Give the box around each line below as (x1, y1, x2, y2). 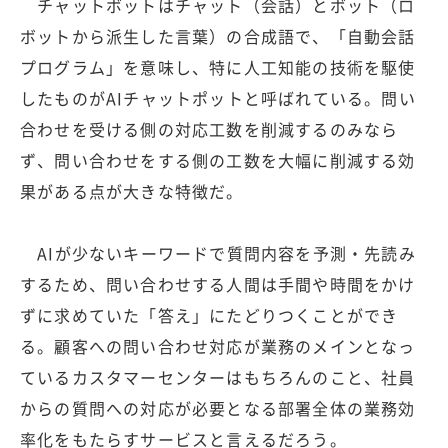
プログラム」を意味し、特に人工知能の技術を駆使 (20, 55, 416, 80)
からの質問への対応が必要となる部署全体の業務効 (20, 396, 416, 421)
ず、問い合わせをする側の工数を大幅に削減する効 (20, 148, 416, 173)
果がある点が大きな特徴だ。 (20, 179, 244, 204)
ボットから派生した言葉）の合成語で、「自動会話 (20, 24, 416, 49)
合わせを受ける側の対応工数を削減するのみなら (20, 117, 399, 142)
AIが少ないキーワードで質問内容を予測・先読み (20, 241, 416, 266)
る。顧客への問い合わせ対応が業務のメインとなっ (20, 334, 416, 359)
